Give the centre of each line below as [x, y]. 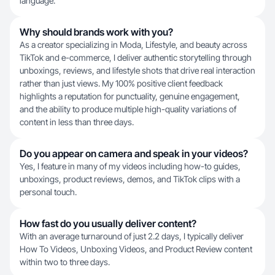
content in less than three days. [77, 122]
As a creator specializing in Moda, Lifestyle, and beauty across [134, 45]
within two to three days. [65, 262]
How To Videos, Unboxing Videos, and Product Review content [136, 249]
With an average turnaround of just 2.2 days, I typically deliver [132, 236]
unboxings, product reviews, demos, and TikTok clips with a [130, 179]
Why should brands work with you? [96, 32]
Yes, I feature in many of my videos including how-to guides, [130, 166]
